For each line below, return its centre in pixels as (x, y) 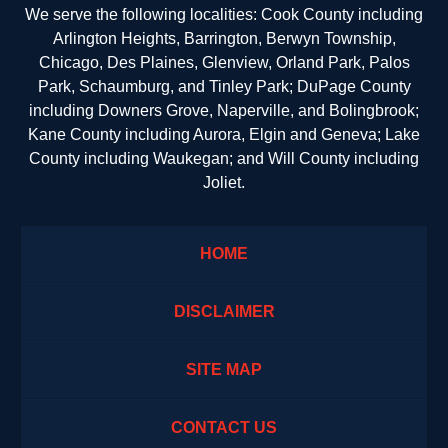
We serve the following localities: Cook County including (224, 15)
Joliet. (224, 183)
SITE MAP (224, 370)
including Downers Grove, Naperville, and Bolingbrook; (224, 111)
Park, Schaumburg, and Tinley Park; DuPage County (224, 87)
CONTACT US (224, 428)
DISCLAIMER (224, 312)
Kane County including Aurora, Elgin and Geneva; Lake (224, 135)
